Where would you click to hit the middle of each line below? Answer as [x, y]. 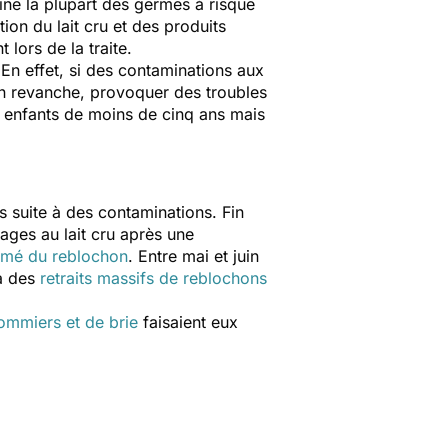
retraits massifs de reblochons [153, 278]
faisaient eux [188, 322]
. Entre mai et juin [193, 256]
